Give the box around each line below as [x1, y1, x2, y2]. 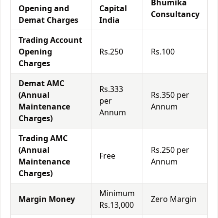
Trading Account [18, 35, 82, 45]
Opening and [18, 3, 69, 14]
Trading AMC [18, 133, 68, 144]
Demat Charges [18, 15, 78, 25]
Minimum [99, 188, 135, 199]
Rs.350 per [151, 90, 189, 100]
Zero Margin [151, 194, 197, 204]
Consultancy [151, 9, 200, 19]
